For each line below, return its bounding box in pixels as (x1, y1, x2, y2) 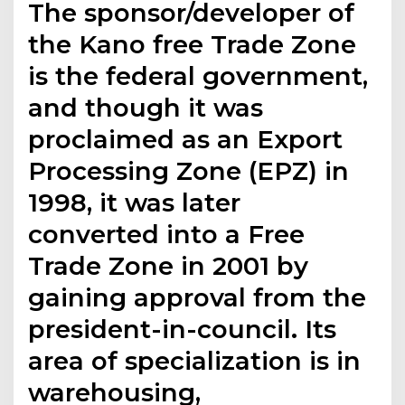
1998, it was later (28, 186, 241, 218)
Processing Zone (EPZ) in (28, 155, 350, 186)
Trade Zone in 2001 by (28, 250, 309, 281)
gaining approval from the (28, 281, 367, 313)
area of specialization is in (28, 344, 362, 376)
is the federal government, (28, 60, 369, 91)
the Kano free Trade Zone (28, 28, 357, 60)
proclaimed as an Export (28, 123, 344, 155)
